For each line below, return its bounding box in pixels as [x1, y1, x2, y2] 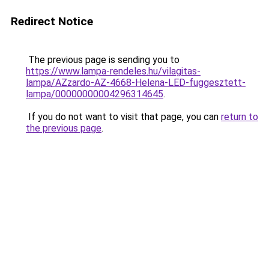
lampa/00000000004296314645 [26, 88, 163, 100]
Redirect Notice [11, 14, 93, 28]
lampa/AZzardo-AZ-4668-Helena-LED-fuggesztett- [26, 77, 246, 88]
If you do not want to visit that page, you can [26, 111, 221, 122]
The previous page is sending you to [26, 54, 180, 65]
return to [221, 111, 258, 122]
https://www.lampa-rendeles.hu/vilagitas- [26, 65, 201, 77]
